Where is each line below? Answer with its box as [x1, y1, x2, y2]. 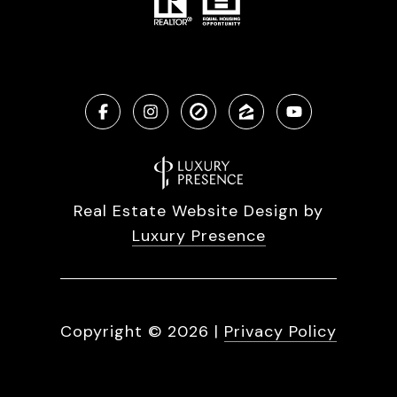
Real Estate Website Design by [74, 200, 323, 222]
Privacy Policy [224, 321, 337, 343]
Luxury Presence [131, 225, 266, 247]
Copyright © [60, 321, 162, 343]
